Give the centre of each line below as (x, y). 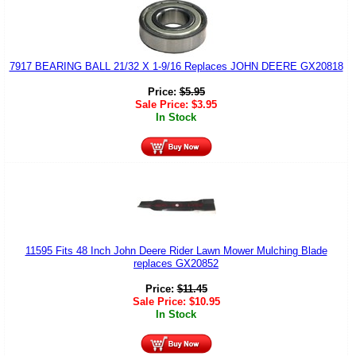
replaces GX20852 (176, 263)
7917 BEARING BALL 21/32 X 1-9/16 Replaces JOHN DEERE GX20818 (176, 66)
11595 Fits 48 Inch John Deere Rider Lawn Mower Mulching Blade (176, 250)
